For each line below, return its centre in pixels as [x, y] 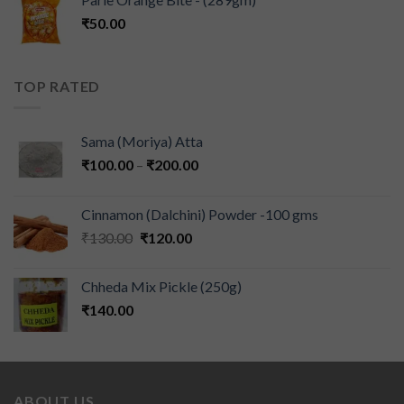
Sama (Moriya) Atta [142, 142]
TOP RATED [57, 86]
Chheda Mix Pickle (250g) [161, 287]
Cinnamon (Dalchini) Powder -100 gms [200, 215]
